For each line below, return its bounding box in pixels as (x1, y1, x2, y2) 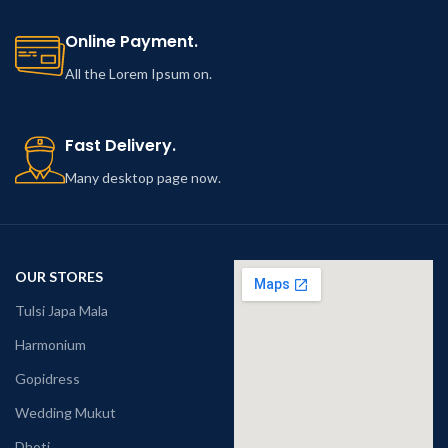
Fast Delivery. (65, 133, 176, 157)
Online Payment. (65, 29, 198, 53)
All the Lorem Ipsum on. (65, 64, 212, 82)
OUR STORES (15, 267, 103, 285)
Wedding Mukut (15, 403, 116, 421)
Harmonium (15, 335, 86, 353)
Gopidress (15, 369, 80, 387)
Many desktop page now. (65, 168, 221, 186)
